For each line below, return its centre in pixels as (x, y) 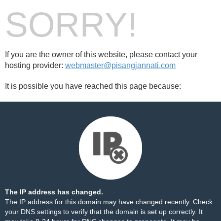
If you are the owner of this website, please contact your (101, 55)
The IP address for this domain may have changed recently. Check (109, 202)
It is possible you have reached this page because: (93, 86)
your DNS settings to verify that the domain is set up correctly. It (104, 212)
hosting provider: (35, 65)
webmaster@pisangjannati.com (120, 65)
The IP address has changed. (54, 192)
